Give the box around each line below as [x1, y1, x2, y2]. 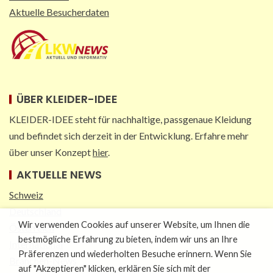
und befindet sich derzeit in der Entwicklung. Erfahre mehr [9, 130, 249, 142]
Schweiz [9, 189, 43, 201]
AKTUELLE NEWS [16, 167, 102, 183]
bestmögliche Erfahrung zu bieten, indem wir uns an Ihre [18, 234, 238, 244]
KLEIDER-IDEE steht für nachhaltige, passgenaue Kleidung [9, 113, 252, 126]
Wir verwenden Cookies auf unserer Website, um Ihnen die [18, 219, 250, 230]
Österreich [9, 222, 54, 234]
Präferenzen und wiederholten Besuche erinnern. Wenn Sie [18, 249, 252, 259]
